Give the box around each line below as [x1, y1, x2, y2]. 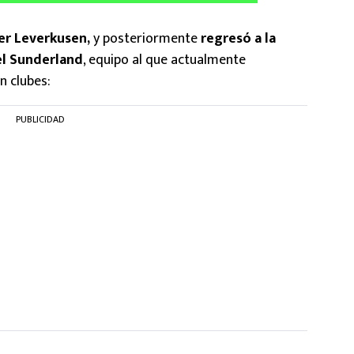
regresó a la [198, 26, 276, 51]
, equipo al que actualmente [83, 47, 246, 72]
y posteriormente [90, 26, 198, 51]
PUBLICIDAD [16, 111, 65, 127]
